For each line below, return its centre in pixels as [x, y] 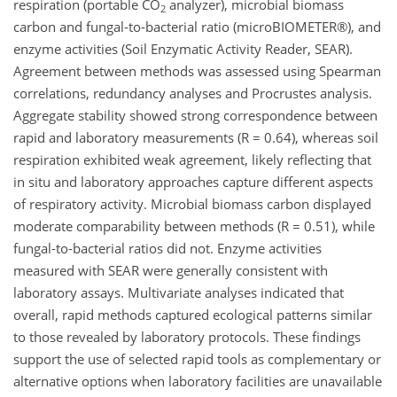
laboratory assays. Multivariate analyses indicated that [179, 293]
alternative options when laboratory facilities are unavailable [198, 381]
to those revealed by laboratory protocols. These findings [187, 337]
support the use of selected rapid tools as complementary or [197, 359]
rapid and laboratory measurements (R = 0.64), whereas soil [196, 138]
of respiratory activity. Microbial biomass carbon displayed [192, 204]
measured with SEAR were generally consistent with [171, 271]
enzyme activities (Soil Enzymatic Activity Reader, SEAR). [183, 49]
